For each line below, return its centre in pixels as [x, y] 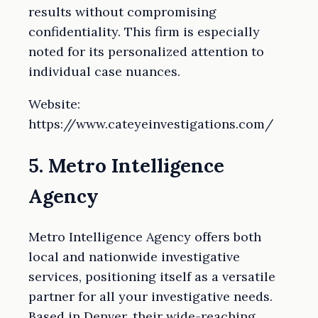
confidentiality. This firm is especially [144, 32]
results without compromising [122, 12]
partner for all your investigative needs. [150, 297]
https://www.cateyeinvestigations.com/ [151, 124]
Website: [54, 104]
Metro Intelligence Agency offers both [145, 237]
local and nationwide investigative [134, 257]
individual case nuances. [104, 72]
